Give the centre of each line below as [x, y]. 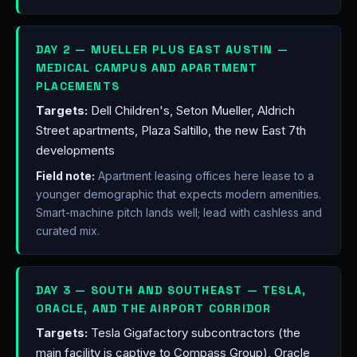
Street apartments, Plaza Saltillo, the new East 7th [171, 130]
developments [75, 150]
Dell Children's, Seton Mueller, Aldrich [191, 110]
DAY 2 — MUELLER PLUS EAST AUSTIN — [162, 49]
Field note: [65, 176]
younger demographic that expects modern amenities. [178, 194]
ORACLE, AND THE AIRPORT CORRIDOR [154, 308]
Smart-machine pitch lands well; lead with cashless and [179, 212]
